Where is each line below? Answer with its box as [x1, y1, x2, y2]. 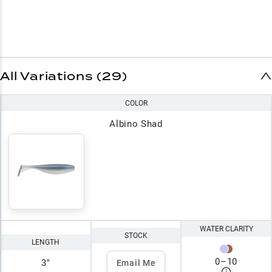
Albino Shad [109, 118, 163, 129]
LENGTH [32, 238, 60, 247]
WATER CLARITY [199, 224, 253, 233]
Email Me [116, 257, 156, 268]
